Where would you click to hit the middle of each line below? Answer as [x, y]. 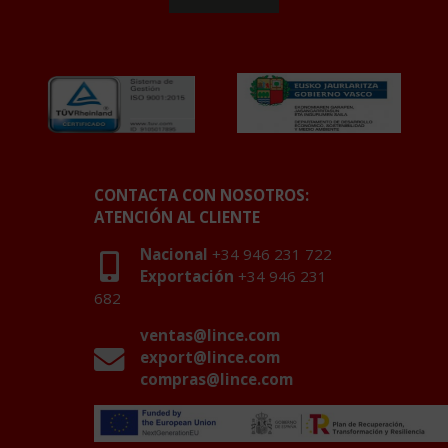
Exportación [186, 275]
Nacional [173, 253]
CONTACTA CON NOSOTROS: [201, 194]
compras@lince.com [216, 379]
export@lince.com [209, 357]
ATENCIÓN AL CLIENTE [177, 216]
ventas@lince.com [209, 335]
